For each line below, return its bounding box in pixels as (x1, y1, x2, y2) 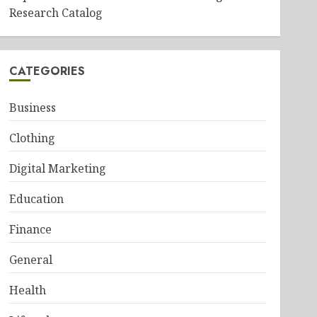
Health (8, 282, 46, 298)
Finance (8, 221, 52, 237)
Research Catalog (8, 5, 103, 21)
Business (8, 100, 56, 115)
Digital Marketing (8, 161, 106, 176)
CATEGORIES (8, 63, 85, 79)
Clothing (8, 130, 55, 146)
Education (8, 191, 64, 207)
